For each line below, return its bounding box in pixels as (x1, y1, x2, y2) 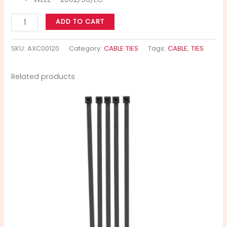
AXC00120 (27, 44, 60, 54)
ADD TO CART (56, 17, 104, 26)
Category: (69, 44, 104, 54)
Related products (11, 71, 75, 82)
